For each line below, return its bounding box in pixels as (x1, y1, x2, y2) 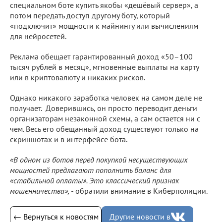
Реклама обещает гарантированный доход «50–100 (10, 51, 193, 61)
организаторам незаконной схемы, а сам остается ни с (10, 113, 200, 123)
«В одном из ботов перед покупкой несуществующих (10, 154, 188, 165)
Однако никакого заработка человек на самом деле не (10, 92, 202, 103)
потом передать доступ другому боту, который (10, 10, 170, 20)
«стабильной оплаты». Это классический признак (10, 175, 179, 185)
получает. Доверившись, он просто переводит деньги (10, 103, 197, 113)
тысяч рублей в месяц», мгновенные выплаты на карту (10, 61, 199, 72)
